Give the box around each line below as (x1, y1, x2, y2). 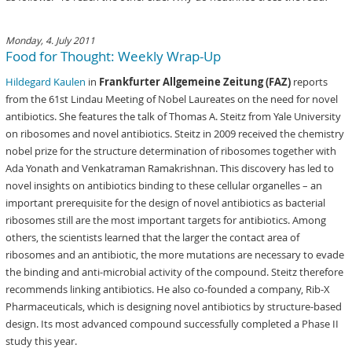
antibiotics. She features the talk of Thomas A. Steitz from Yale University (5, 109, 342, 123)
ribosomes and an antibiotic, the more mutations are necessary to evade (5, 247, 345, 262)
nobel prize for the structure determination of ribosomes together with (5, 144, 337, 158)
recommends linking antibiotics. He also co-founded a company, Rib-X (5, 282, 331, 296)
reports (293, 75, 328, 89)
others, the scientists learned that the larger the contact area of (5, 230, 300, 244)
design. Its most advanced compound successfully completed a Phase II (5, 317, 339, 331)
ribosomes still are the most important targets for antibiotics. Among (5, 213, 327, 227)
